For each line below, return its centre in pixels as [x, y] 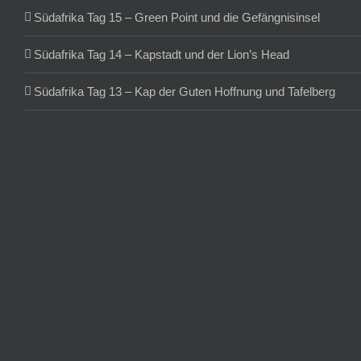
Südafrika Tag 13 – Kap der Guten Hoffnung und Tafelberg [185, 92]
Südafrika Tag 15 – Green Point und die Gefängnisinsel [177, 18]
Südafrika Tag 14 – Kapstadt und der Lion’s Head [162, 55]
